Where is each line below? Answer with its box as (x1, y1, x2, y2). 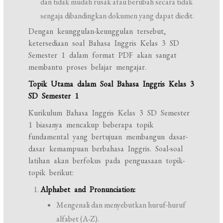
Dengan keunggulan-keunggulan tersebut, (28, 26, 166, 36)
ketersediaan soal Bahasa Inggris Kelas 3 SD (28, 38, 180, 48)
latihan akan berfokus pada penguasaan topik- (28, 155, 185, 166)
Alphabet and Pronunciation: (40, 184, 136, 195)
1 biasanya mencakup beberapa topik (28, 119, 154, 130)
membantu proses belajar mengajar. (28, 62, 147, 72)
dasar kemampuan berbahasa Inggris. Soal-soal (28, 143, 183, 154)
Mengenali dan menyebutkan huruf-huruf (56, 200, 186, 210)
